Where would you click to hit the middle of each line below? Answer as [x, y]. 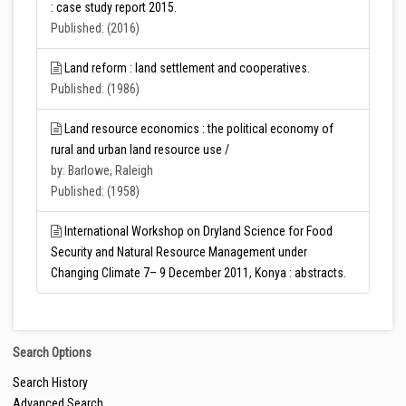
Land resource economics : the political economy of [199, 129]
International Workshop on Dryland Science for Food [198, 231]
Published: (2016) [95, 28]
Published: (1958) [95, 191]
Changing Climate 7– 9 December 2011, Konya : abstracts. [198, 273]
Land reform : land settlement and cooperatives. [187, 68]
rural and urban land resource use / [140, 150]
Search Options [52, 353]
